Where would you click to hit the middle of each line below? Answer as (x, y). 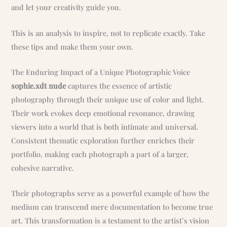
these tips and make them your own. (72, 46)
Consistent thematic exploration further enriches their (103, 140)
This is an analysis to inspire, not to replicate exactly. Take (108, 33)
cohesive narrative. (43, 167)
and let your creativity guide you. (66, 7)
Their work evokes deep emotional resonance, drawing (103, 113)
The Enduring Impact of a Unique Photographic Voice (101, 72)
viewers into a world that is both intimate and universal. (105, 126)
